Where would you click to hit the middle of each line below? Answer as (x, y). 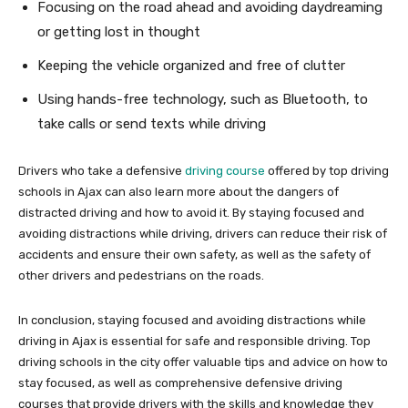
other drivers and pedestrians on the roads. (141, 276)
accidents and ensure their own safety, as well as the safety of (194, 255)
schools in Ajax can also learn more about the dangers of (178, 192)
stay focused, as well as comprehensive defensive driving (180, 383)
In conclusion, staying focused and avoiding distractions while (192, 321)
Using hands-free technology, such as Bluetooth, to (203, 100)
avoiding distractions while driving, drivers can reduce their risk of (203, 234)
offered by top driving (327, 171)
